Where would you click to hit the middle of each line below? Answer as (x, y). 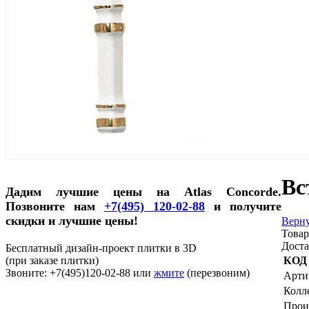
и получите (243, 206)
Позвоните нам (55, 206)
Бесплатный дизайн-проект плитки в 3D (101, 248)
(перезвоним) (218, 272)
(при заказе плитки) (52, 260)
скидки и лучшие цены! (72, 220)
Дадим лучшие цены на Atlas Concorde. (143, 191)
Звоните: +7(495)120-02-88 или (80, 272)
